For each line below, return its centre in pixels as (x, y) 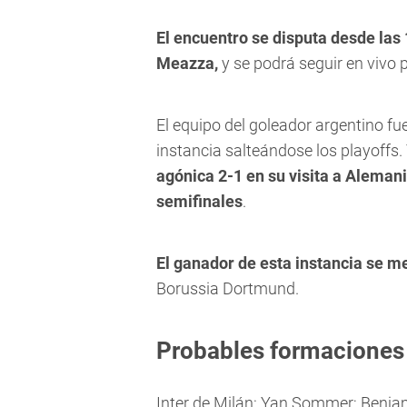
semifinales (199, 202)
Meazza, (187, 64)
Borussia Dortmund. (228, 289)
